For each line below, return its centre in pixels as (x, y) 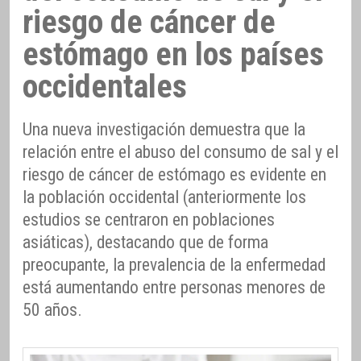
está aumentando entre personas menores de (174, 287)
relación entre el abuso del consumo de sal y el (180, 151)
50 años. (52, 309)
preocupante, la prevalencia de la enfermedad (174, 264)
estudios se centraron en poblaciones (149, 219)
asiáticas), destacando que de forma (145, 242)
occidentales (105, 86)
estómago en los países (173, 54)
